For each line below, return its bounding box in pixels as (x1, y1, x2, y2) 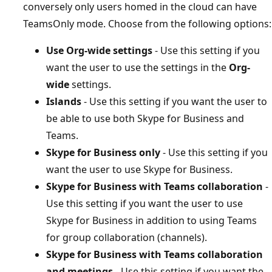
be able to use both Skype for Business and (46, 111, 244, 125)
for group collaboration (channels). (46, 230, 207, 244)
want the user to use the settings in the (46, 60, 229, 74)
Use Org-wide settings (46, 43, 152, 57)
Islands (46, 94, 81, 108)
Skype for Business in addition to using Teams (46, 213, 257, 227)
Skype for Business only (46, 145, 160, 159)
